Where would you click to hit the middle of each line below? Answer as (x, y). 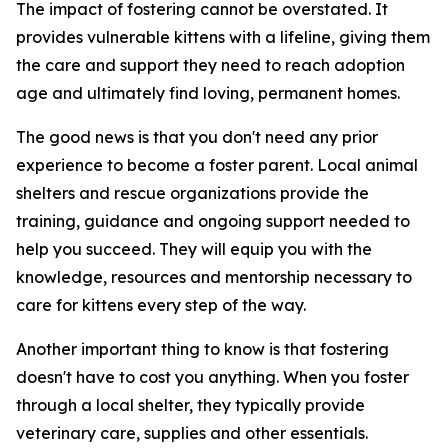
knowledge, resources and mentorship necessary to (214, 277)
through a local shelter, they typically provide (190, 405)
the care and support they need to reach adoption (210, 65)
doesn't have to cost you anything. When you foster (212, 377)
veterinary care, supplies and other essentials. (192, 433)
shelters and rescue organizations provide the (192, 193)
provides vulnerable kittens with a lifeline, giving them (223, 37)
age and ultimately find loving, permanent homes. (208, 93)
